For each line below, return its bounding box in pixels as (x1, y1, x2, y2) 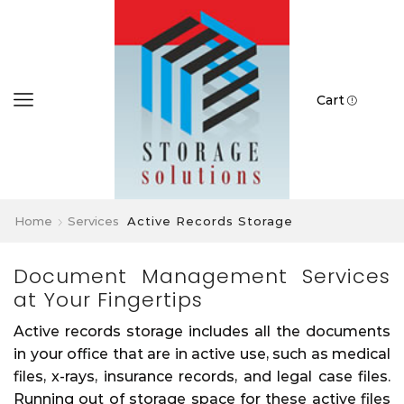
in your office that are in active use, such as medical (14, 345, 390, 363)
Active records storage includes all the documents (14, 323, 390, 341)
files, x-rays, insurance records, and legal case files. (14, 368, 390, 386)
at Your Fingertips (14, 286, 203, 315)
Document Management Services (14, 262, 390, 291)
